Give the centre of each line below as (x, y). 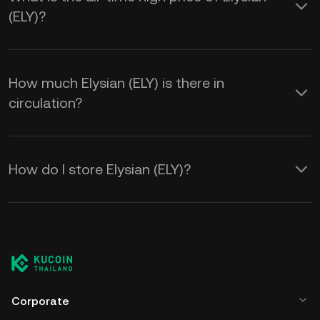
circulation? (45, 103)
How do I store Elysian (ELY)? (100, 169)
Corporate (40, 301)
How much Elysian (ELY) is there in (116, 83)
